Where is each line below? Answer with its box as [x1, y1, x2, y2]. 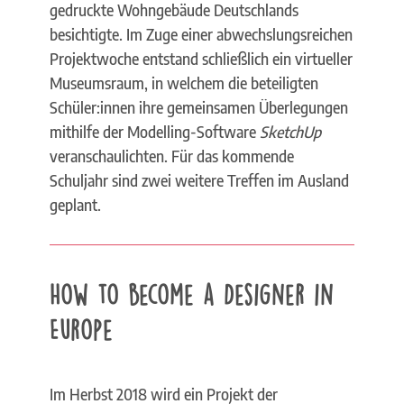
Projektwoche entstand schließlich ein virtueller [49, 49, 353, 69]
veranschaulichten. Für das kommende [49, 146, 294, 167]
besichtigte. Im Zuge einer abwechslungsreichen [49, 24, 353, 45]
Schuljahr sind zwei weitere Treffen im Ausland [49, 170, 349, 191]
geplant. [49, 195, 101, 216]
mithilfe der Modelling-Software [49, 122, 260, 142]
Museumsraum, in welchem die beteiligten [49, 73, 318, 94]
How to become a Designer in [49, 280, 334, 308]
